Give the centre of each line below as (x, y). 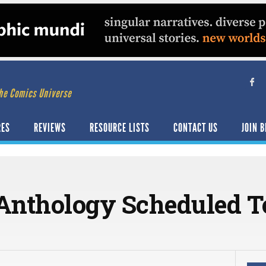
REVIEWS (50, 128)
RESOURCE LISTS (120, 128)
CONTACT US (196, 128)
